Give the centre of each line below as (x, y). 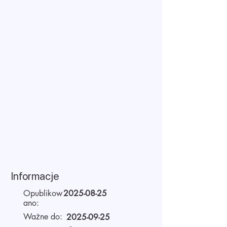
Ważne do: (43, 217)
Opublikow (43, 193)
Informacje (35, 176)
